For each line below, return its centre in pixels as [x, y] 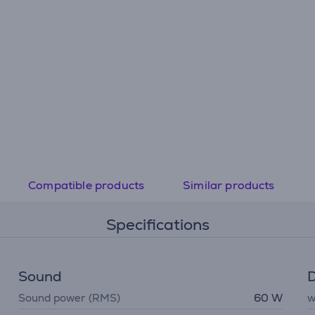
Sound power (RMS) [70, 297]
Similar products [229, 185]
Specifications [157, 224]
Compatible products [86, 185]
